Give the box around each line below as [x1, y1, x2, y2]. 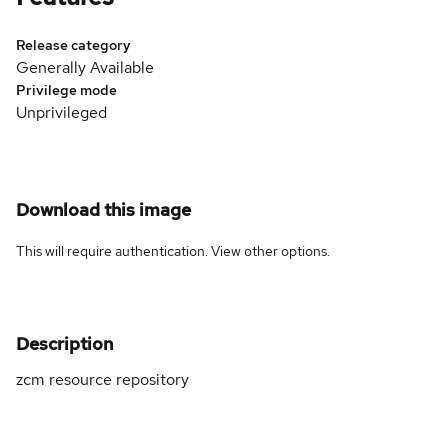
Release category [16, 35, 131, 54]
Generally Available [16, 56, 154, 78]
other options [244, 241, 327, 260]
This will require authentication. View [16, 241, 244, 260]
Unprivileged [16, 101, 107, 123]
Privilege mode [16, 80, 117, 99]
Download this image [16, 197, 191, 221]
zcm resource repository [16, 368, 189, 390]
